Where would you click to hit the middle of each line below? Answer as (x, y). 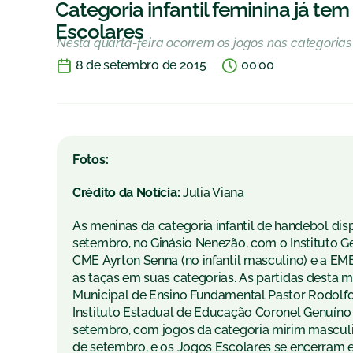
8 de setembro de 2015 (141, 65)
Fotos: (91, 160)
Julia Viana (214, 193)
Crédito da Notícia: (128, 193)
